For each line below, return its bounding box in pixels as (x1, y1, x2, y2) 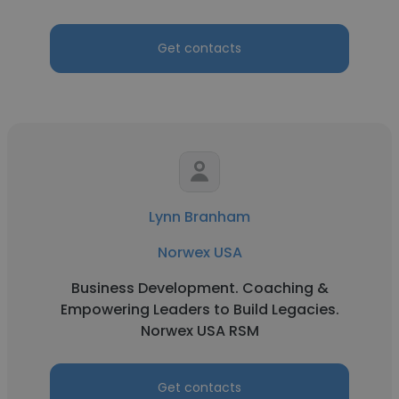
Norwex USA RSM (140, 321, 259, 341)
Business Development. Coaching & (70, 278, 329, 298)
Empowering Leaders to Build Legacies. (60, 299, 339, 320)
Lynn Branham (149, 207, 250, 227)
